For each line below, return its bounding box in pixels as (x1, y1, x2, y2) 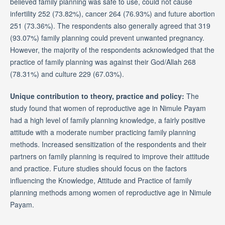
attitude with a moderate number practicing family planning (10, 127, 196, 138)
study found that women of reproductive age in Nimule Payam (10, 103, 206, 114)
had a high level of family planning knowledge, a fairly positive (10, 115, 205, 126)
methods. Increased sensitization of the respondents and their (10, 139, 206, 150)
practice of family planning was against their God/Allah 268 (10, 57, 196, 67)
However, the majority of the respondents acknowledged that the (10, 45, 214, 55)
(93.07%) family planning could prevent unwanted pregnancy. (10, 33, 204, 43)
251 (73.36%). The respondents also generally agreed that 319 (10, 21, 210, 31)
